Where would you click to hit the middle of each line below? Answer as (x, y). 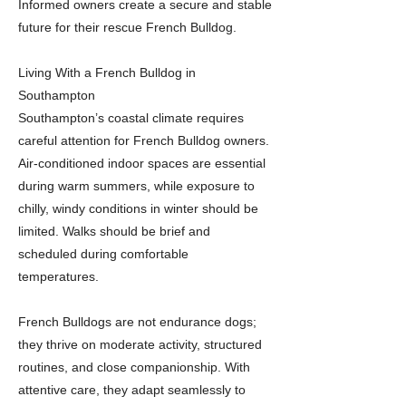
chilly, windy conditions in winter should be (138, 208)
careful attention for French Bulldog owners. (144, 140)
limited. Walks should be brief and (114, 231)
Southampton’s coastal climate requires (131, 118)
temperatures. (58, 276)
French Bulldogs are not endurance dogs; (137, 322)
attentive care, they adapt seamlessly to (132, 390)
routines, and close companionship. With (134, 367)
